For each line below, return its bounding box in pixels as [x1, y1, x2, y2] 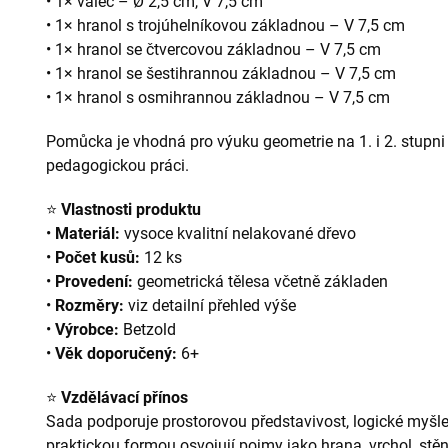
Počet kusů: [55, 247, 140, 267]
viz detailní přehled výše [124, 295, 296, 315]
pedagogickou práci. [46, 155, 189, 175]
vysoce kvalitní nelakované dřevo [120, 223, 356, 243]
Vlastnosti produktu [61, 199, 201, 219]
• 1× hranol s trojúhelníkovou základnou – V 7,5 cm [46, 15, 405, 35]
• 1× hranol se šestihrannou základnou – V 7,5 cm [46, 63, 396, 83]
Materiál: [55, 223, 120, 243]
